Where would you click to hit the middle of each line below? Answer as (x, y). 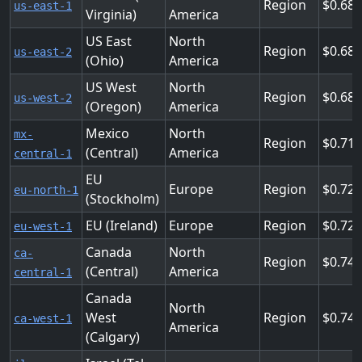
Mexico (107, 133)
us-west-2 (43, 98)
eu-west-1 (43, 226)
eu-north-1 (46, 190)
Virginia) (111, 15)
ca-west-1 (43, 318)
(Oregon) (114, 107)
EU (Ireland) (122, 225)
